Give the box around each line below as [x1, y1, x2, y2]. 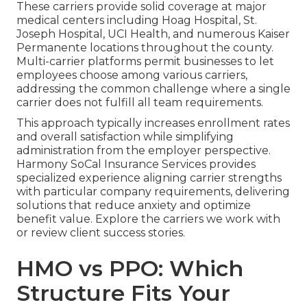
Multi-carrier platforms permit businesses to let [16, 55, 274, 69]
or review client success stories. [16, 226, 185, 240]
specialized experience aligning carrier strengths [16, 171, 282, 185]
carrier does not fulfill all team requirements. [16, 96, 263, 110]
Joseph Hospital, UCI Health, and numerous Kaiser [16, 27, 290, 41]
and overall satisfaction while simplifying [16, 130, 234, 144]
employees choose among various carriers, [16, 69, 247, 82]
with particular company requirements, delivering [16, 185, 290, 199]
